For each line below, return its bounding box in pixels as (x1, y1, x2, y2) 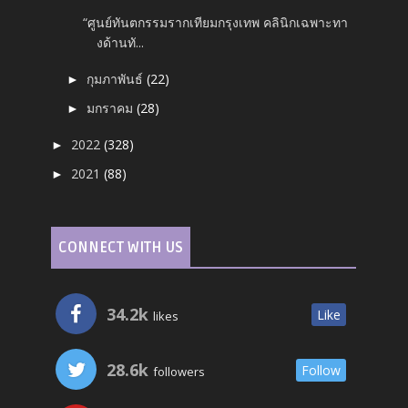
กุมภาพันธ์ (87, 69, 148, 87)
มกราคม (87, 99, 138, 117)
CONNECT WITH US (58, 239, 184, 258)
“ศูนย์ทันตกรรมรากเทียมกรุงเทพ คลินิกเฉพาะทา (83, 14, 349, 32)
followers (150, 363, 206, 381)
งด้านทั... (97, 34, 145, 52)
